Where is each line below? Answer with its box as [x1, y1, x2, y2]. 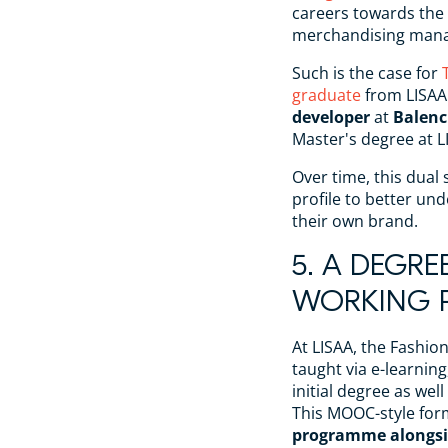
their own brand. [292, 209, 418, 232]
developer [292, 105, 370, 128]
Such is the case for [292, 61, 442, 84]
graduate [292, 83, 361, 106]
